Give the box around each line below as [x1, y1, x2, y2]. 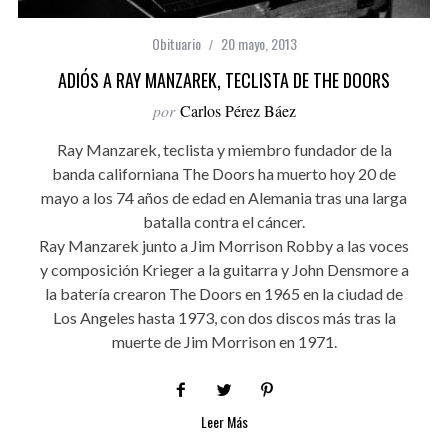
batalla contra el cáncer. [143, 211, 305, 231]
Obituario [151, 32, 201, 54]
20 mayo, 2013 [220, 32, 297, 54]
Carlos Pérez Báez [179, 99, 296, 121]
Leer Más [200, 410, 248, 432]
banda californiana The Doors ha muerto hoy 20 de [52, 163, 396, 183]
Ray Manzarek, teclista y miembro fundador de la [56, 139, 392, 159]
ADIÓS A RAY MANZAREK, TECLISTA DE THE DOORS [58, 66, 390, 93]
